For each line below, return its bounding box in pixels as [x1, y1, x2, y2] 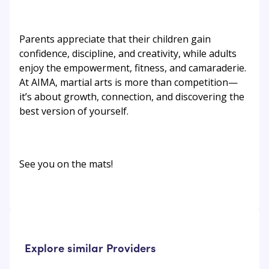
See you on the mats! [19, 157, 113, 171]
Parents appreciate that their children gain [19, 32, 211, 46]
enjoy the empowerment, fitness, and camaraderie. [19, 61, 246, 75]
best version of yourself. [19, 104, 128, 118]
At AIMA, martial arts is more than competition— [19, 76, 238, 89]
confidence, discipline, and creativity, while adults [19, 47, 237, 61]
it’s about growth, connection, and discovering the [19, 90, 244, 104]
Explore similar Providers [25, 239, 156, 255]
